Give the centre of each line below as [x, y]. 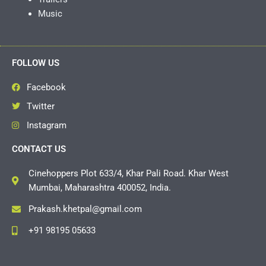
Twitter [40, 107]
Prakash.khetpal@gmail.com [85, 209]
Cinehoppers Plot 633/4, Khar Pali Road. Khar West [128, 174]
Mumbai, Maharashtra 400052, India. [99, 188]
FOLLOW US [36, 63]
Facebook [46, 88]
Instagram [46, 126]
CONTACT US [39, 149]
